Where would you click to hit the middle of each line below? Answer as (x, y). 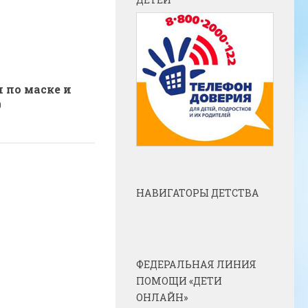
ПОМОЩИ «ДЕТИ (179, 280)
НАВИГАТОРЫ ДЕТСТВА (198, 192)
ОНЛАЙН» (162, 297)
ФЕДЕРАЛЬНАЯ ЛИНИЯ (196, 264)
